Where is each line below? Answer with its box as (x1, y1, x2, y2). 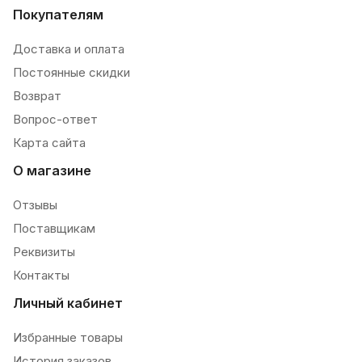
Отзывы (13, 197, 57, 213)
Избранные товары (13, 330, 123, 345)
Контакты (13, 267, 69, 283)
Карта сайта (13, 135, 86, 150)
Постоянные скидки (13, 65, 130, 80)
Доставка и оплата (13, 41, 124, 57)
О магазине (13, 162, 91, 179)
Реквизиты (13, 244, 75, 259)
